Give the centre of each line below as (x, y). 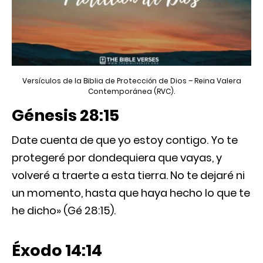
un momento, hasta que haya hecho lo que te (131, 193)
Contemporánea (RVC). (131, 91)
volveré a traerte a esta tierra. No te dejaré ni (128, 175)
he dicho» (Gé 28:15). (64, 210)
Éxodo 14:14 (57, 250)
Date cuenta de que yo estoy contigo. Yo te (125, 140)
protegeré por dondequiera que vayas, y (117, 157)
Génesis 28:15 (65, 115)
